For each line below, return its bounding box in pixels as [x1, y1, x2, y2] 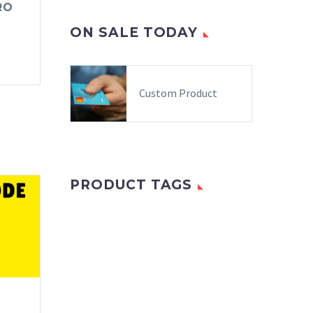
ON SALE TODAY [70, 24, 198, 41]
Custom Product [139, 86, 217, 100]
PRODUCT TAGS [70, 177, 193, 193]
